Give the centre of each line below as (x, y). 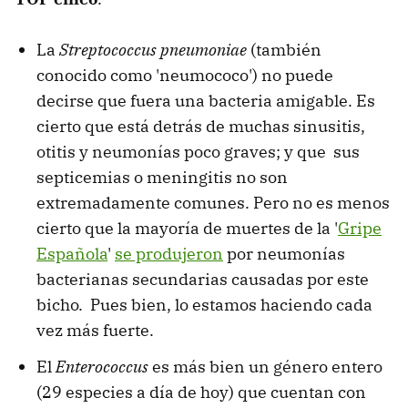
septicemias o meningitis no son (162, 177)
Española (72, 253)
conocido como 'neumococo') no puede (185, 75)
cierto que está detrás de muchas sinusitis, (201, 126)
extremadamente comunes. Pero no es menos (213, 202)
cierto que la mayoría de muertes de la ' (187, 228)
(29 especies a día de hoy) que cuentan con (201, 392)
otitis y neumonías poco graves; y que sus (198, 151)
